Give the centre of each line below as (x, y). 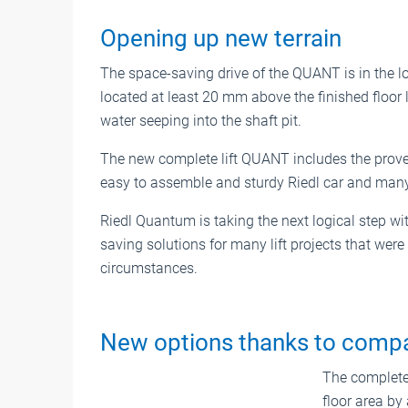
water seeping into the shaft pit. (201, 120)
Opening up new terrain (221, 38)
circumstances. (149, 268)
